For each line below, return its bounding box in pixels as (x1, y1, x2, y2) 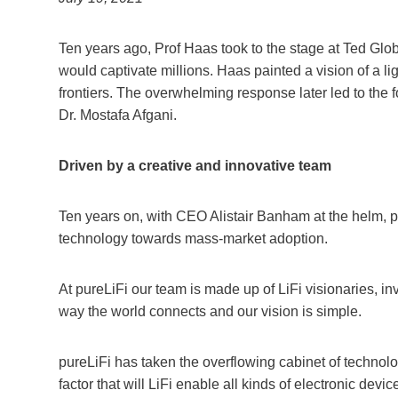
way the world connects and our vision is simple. (59, 303, 362, 319)
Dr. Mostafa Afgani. (59, 107, 177, 123)
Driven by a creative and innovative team (59, 157, 331, 173)
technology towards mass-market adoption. (59, 230, 328, 246)
